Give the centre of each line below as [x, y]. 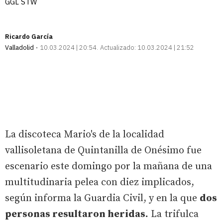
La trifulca [173, 214]
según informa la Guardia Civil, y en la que [102, 198]
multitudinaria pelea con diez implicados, [100, 182]
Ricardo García [29, 36]
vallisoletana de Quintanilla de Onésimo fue [103, 150]
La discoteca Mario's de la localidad [85, 134]
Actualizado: [118, 47]
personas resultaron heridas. [77, 214]
